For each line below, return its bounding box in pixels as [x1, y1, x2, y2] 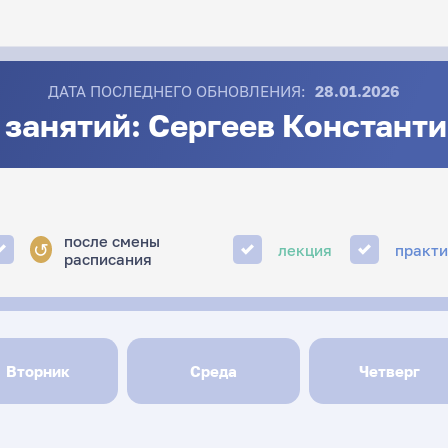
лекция [278, 240, 333, 259]
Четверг [358, 361, 420, 380]
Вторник [6, 361, 71, 380]
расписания [63, 249, 152, 268]
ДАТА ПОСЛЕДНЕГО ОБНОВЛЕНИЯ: [47, 81, 306, 100]
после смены [63, 231, 160, 250]
